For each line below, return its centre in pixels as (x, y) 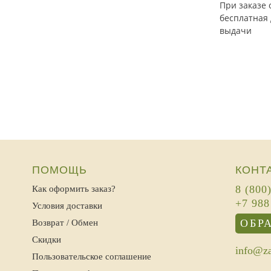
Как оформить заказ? (74, 189)
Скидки (47, 240)
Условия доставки (67, 206)
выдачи (236, 31)
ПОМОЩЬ (60, 170)
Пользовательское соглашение (92, 256)
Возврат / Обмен (65, 223)
